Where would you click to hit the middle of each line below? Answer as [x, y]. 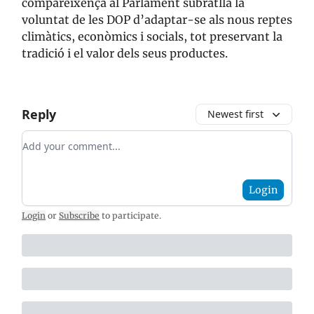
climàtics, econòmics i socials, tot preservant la [152, 37]
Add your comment [73, 139]
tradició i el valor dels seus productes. [125, 54]
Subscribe [79, 216]
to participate [130, 216]
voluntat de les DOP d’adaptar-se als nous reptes [157, 20]
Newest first [235, 114]
